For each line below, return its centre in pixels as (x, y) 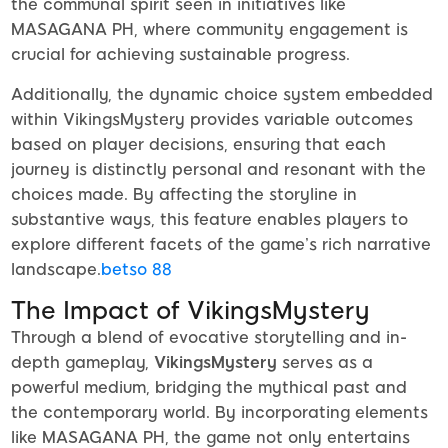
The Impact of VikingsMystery (190, 311)
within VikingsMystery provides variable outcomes (212, 120)
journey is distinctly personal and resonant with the (218, 170)
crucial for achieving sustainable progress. (180, 55)
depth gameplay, (82, 363)
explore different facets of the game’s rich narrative (221, 245)
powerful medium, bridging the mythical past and (209, 388)
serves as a (325, 363)
